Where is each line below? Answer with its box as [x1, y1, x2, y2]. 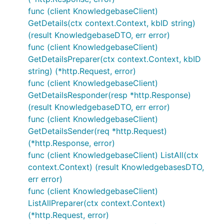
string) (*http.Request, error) [28, 66, 136, 76]
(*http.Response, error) [28, 138, 115, 148]
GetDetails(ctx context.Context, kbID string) [28, 18, 195, 28]
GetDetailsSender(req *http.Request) [28, 126, 167, 136]
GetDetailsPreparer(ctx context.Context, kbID [28, 54, 201, 64]
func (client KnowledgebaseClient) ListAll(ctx [28, 150, 198, 160]
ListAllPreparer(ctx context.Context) [28, 198, 165, 208]
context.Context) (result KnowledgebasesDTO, [28, 162, 204, 172]
